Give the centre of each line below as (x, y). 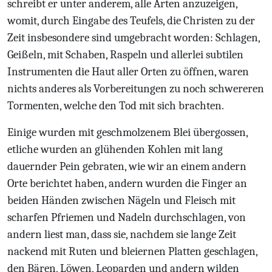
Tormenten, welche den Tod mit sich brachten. (116, 106)
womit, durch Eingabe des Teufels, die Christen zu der (131, 21)
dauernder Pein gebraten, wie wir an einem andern (127, 166)
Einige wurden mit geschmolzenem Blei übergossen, (127, 132)
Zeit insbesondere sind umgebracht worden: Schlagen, (134, 38)
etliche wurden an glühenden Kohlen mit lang (115, 149)
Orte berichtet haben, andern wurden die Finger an (127, 183)
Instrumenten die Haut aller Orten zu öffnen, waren (128, 72)
